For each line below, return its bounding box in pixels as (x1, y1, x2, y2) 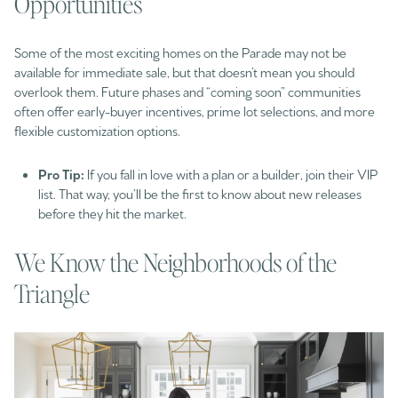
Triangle (14, 276, 90, 309)
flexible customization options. (14, 122, 180, 139)
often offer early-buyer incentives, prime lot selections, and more (14, 102, 375, 120)
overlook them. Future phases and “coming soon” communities (14, 83, 361, 100)
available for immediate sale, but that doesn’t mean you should (14, 63, 354, 81)
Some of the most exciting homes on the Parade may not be (14, 44, 346, 61)
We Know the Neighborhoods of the (14, 245, 337, 278)
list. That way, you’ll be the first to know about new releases (37, 184, 362, 202)
